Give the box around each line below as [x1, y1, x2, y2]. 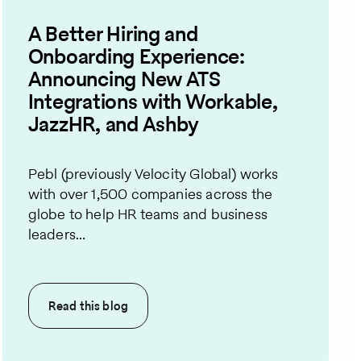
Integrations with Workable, [27, 87, 278, 117]
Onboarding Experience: [27, 42, 245, 72]
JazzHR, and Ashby [27, 110, 200, 139]
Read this [48, 297, 103, 314]
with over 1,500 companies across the [27, 183, 273, 204]
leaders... [27, 223, 86, 244]
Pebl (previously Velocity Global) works [27, 163, 279, 184]
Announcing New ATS [27, 64, 221, 94]
